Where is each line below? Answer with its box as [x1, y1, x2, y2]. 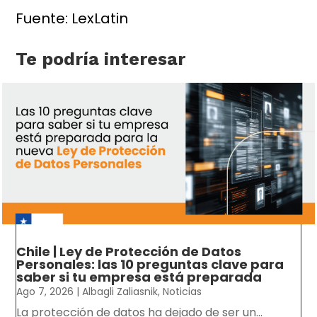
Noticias [163, 284, 202, 299]
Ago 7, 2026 [16, 284, 74, 299]
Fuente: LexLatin [16, 8, 129, 29]
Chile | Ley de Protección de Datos [16, 243, 242, 261]
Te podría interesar [16, 49, 186, 70]
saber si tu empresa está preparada [16, 268, 263, 287]
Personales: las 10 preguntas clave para [16, 255, 284, 274]
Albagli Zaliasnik [82, 284, 158, 299]
